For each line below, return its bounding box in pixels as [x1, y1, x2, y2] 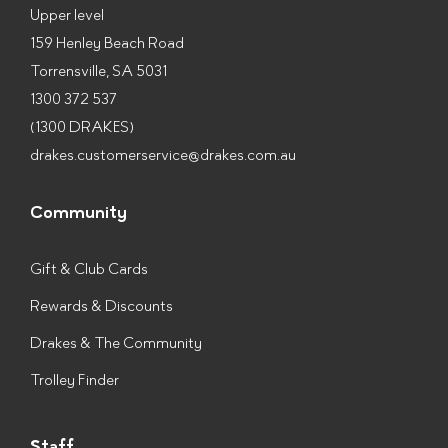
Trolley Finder [30, 371, 119, 389]
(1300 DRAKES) [30, 118, 134, 136]
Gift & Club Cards [30, 260, 148, 278]
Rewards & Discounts [30, 297, 173, 315]
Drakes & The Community [30, 334, 202, 352]
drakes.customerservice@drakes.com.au [30, 146, 296, 164]
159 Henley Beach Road [30, 34, 184, 52]
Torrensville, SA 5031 [30, 62, 167, 80]
